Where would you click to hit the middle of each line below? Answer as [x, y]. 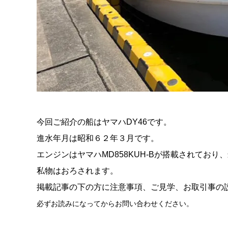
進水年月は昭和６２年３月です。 [98, 138]
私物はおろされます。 [77, 171]
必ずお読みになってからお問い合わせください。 [115, 204]
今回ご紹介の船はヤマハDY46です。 [104, 122]
